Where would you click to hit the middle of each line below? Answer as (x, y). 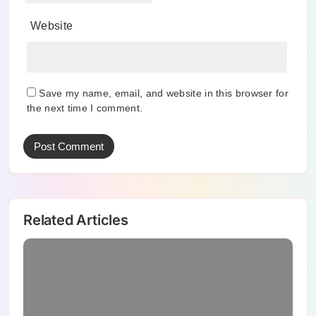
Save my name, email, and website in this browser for (164, 93)
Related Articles (76, 220)
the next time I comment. (85, 108)
